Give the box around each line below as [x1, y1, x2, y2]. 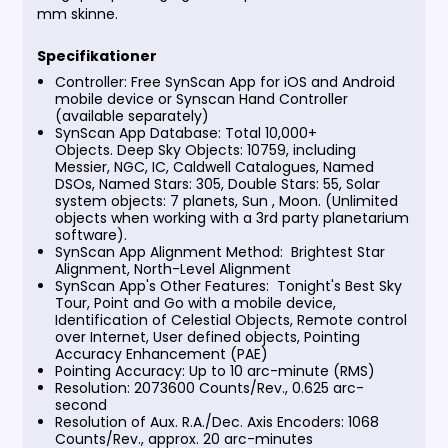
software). [54, 225, 127, 246]
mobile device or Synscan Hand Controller [54, 89, 348, 110]
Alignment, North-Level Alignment [54, 259, 291, 280]
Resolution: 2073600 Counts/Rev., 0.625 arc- [54, 378, 364, 399]
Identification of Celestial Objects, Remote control [54, 310, 407, 331]
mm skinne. [37, 4, 119, 25]
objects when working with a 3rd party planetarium [54, 208, 409, 229]
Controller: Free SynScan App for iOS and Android [54, 72, 395, 93]
